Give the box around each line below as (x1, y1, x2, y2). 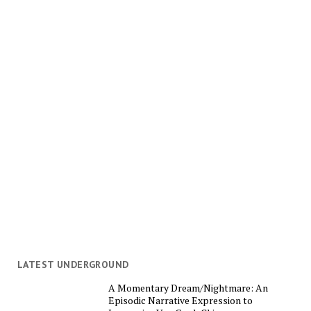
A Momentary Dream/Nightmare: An (108, 281, 269, 295)
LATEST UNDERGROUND (17, 258, 129, 271)
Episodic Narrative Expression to (108, 294, 253, 308)
